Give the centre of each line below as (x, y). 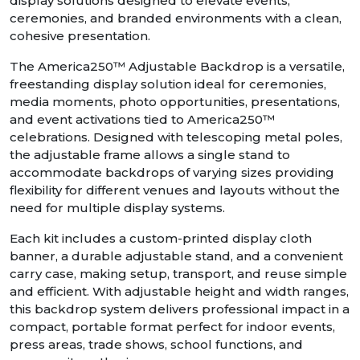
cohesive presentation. (80, 36)
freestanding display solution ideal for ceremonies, (168, 84)
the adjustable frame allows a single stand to (150, 155)
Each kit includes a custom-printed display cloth (161, 239)
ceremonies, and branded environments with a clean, (176, 18)
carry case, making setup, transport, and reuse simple (178, 274)
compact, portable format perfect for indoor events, (172, 327)
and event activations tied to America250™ (142, 120)
